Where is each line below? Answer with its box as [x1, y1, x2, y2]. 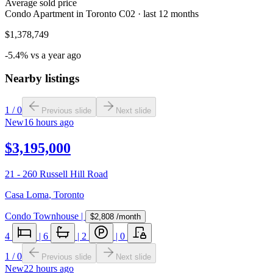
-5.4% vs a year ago [5, 49, 81, 60]
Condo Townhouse [5, 210, 79, 221]
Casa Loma [5, 189, 49, 200]
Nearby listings [5, 72, 79, 85]
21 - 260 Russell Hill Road [5, 168, 108, 179]
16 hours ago [24, 117, 74, 128]
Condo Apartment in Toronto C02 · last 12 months [5, 8, 199, 19]
